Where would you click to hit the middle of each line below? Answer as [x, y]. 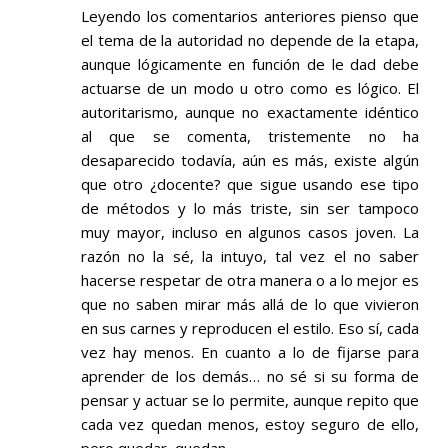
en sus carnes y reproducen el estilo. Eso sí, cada [250, 328]
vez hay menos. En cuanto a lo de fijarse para [250, 352]
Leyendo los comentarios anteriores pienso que [250, 16]
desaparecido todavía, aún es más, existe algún [250, 160]
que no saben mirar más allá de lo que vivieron [250, 304]
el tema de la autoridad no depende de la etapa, [250, 40]
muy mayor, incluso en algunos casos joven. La [250, 232]
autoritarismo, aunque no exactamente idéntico [250, 112]
